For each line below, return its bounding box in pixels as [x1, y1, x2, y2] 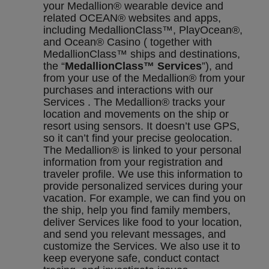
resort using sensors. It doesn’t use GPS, [43, 120, 240, 133]
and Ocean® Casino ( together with [43, 36, 212, 49]
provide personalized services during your [43, 180, 243, 193]
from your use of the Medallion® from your [43, 72, 245, 85]
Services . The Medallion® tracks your [43, 96, 225, 109]
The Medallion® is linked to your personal [43, 144, 241, 157]
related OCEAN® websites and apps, [43, 12, 221, 25]
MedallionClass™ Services [65, 60, 202, 73]
